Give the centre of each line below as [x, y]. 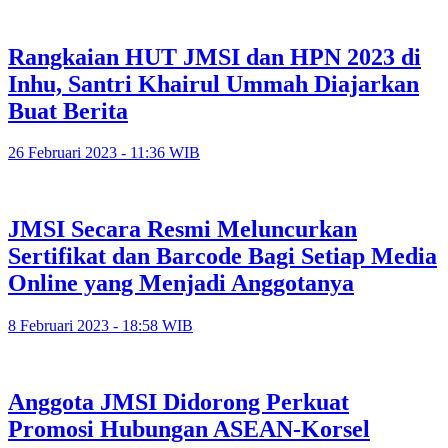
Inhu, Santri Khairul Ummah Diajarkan [213, 83]
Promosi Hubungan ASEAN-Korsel [189, 429]
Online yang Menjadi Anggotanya [181, 283]
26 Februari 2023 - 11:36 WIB [104, 153]
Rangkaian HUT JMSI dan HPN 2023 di [214, 56]
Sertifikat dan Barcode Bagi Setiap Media [222, 256]
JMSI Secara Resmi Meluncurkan [182, 229]
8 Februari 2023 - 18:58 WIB [100, 326]
